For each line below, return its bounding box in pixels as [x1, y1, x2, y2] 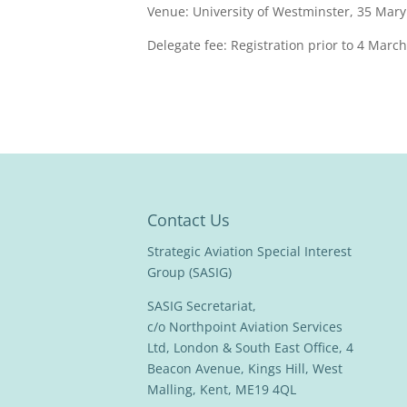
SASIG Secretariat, [147, 297, 256, 315]
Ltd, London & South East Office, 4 [147, 339, 353, 357]
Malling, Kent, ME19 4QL [147, 381, 296, 399]
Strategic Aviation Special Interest [147, 243, 352, 261]
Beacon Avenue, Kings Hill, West [147, 360, 342, 378]
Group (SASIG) [147, 263, 232, 282]
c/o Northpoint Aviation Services [147, 318, 342, 336]
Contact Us [147, 209, 230, 232]
